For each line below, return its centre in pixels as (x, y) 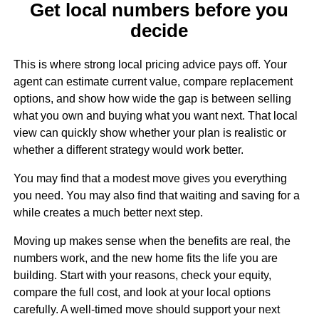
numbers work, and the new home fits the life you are (145, 258)
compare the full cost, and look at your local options (142, 293)
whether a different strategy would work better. (128, 150)
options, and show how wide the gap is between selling (152, 99)
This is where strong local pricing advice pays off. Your (150, 65)
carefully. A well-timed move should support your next (146, 310)
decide (159, 31)
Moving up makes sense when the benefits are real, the (152, 241)
